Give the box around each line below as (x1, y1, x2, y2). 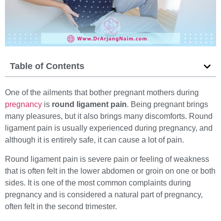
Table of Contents (10, 61, 84, 72)
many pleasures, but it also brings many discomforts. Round (5, 112, 213, 121)
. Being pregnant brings (127, 100, 208, 109)
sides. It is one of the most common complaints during (5, 178, 191, 187)
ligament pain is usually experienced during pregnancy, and (5, 124, 213, 133)
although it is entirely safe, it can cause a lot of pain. (5, 136, 184, 145)
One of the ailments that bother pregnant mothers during (5, 88, 199, 97)
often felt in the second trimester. (5, 202, 117, 211)
